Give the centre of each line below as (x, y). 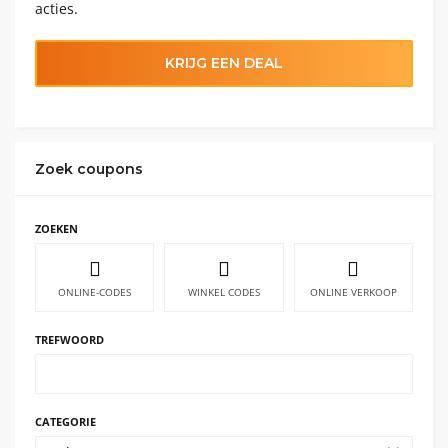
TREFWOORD (69, 339)
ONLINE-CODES (95, 291)
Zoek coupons (89, 168)
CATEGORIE (65, 421)
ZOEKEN (56, 228)
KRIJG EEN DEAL (224, 62)
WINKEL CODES (223, 291)
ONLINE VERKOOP (353, 291)
